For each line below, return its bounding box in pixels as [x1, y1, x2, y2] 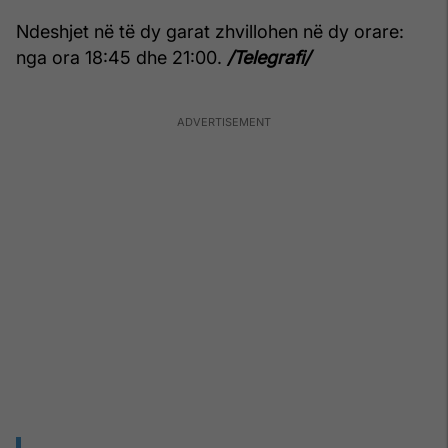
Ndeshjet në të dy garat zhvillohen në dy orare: [16, 21, 404, 43]
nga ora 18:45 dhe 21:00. [16, 47, 222, 69]
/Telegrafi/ [222, 47, 310, 69]
